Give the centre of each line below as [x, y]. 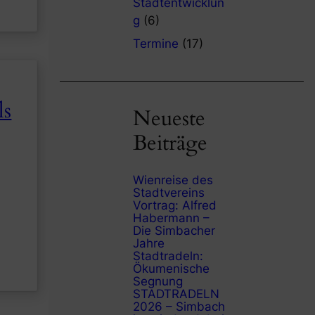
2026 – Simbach [179, 306]
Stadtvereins [168, 192]
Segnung [157, 281]
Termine [155, 44]
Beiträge [170, 144]
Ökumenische [171, 268]
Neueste [169, 119]
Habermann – [171, 218]
